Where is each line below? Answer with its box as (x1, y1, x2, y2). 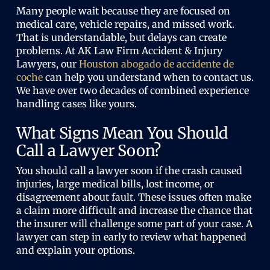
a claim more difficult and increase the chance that (16, 204, 253, 216)
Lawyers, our (16, 58, 79, 70)
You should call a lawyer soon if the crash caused (16, 165, 242, 177)
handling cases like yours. (16, 98, 137, 110)
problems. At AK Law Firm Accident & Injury (16, 45, 222, 57)
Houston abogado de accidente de (78, 58, 234, 70)
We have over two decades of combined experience (16, 84, 249, 96)
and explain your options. (16, 244, 135, 256)
